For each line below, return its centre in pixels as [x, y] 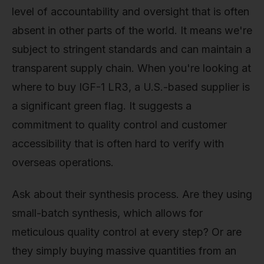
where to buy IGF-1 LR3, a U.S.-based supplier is [131, 87]
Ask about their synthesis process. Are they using [132, 194]
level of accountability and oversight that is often [131, 12]
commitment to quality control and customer [119, 125]
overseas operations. [63, 163]
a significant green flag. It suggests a [102, 106]
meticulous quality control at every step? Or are [127, 232]
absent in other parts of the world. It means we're [132, 31]
